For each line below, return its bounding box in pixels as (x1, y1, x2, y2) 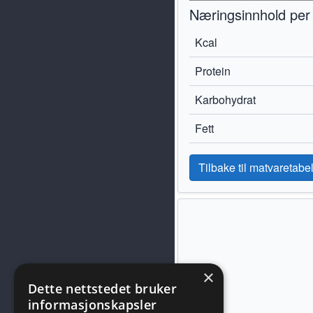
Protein (195, 63, 231, 79)
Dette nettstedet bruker (28, 280, 177, 297)
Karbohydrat (195, 92, 256, 108)
